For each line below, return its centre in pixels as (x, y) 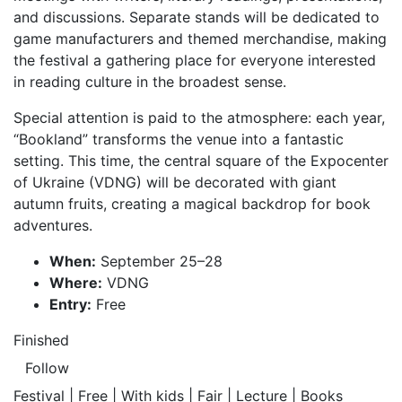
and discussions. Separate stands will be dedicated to (197, 17)
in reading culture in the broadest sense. (150, 82)
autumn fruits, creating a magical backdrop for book (192, 204)
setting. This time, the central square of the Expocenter (201, 161)
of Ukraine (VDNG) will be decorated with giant (175, 182)
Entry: (70, 304)
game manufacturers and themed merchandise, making (200, 39)
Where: (76, 283)
